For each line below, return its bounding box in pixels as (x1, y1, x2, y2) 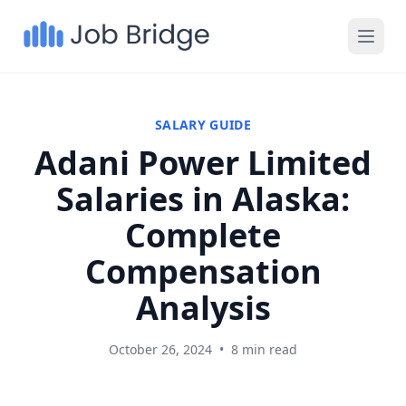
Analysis (135, 285, 271, 330)
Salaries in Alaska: (56, 177, 350, 221)
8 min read (231, 341, 297, 358)
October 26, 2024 (109, 341, 212, 358)
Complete (125, 213, 281, 257)
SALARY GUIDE (154, 116, 252, 133)
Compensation (84, 249, 322, 294)
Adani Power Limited (34, 140, 372, 185)
